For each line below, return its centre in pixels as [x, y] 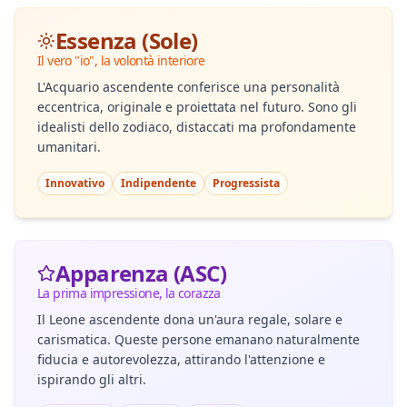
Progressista [246, 183]
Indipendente [159, 183]
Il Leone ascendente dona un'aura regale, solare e [190, 319]
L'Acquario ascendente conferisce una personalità [189, 87]
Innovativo [75, 183]
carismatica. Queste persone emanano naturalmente [199, 339]
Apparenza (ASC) [141, 273]
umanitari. [69, 147]
